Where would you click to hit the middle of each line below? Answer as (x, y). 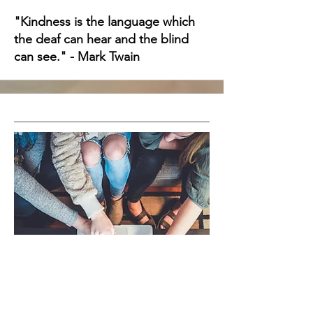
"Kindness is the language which (104, 22)
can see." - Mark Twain (77, 57)
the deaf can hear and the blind (101, 39)
